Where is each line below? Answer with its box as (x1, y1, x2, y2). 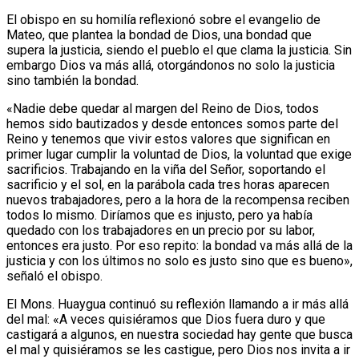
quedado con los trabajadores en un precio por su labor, (6, 223, 315, 239)
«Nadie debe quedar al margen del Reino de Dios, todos (6, 101, 319, 117)
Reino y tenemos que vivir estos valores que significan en (6, 131, 330, 147)
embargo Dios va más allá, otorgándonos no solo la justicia (6, 58, 335, 74)
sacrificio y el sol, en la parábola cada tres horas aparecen (6, 177, 329, 193)
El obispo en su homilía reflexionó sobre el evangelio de (6, 12, 321, 28)
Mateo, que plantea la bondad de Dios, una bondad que (6, 27, 312, 43)
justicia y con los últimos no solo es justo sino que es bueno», (6, 253, 353, 269)
